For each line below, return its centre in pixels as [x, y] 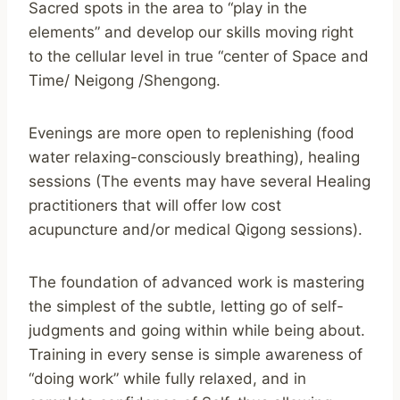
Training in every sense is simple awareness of [196, 354]
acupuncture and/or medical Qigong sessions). [196, 229]
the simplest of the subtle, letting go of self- [186, 306]
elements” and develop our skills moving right [191, 32]
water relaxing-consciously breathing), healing [194, 157]
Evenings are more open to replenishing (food [192, 133]
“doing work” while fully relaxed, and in [167, 378]
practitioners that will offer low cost [155, 205]
